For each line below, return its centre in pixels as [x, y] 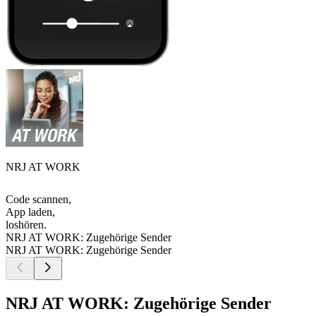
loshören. [26, 225]
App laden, [30, 212]
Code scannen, [38, 200]
